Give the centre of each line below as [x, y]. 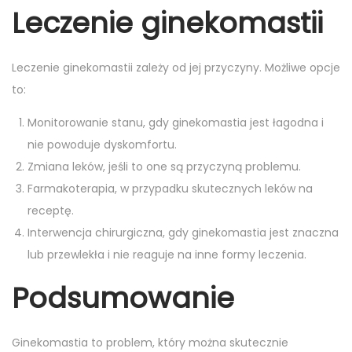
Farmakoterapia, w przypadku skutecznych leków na [170, 189]
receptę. [51, 211]
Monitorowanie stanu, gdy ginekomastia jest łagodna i [176, 123]
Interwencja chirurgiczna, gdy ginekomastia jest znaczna [183, 233]
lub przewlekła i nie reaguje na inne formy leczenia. [167, 255]
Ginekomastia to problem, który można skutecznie [150, 343]
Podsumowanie [123, 298]
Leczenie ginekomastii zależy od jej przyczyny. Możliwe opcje [176, 68]
